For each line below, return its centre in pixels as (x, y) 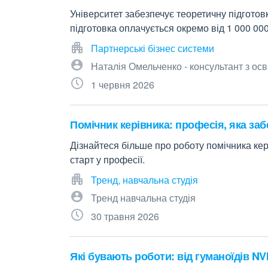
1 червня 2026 (123, 85)
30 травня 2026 (125, 216)
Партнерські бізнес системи (153, 48)
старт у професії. (107, 159)
